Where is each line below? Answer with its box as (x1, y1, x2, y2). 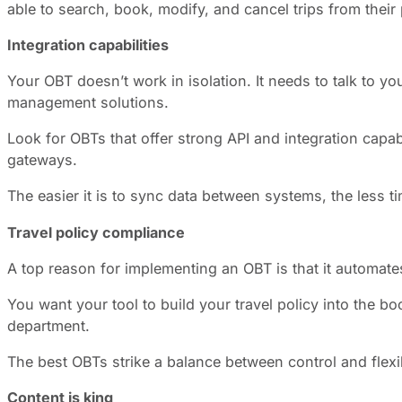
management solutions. (7, 93, 178, 111)
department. (7, 316, 99, 335)
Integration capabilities (7, 35, 172, 54)
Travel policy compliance (7, 223, 192, 241)
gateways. (7, 151, 86, 170)
